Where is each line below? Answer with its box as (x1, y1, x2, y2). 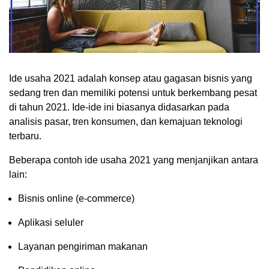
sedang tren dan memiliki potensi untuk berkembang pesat (9, 87, 257, 98)
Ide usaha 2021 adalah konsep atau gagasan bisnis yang (9, 73, 252, 83)
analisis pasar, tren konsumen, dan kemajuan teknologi (9, 116, 243, 127)
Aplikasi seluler (18, 217, 83, 228)
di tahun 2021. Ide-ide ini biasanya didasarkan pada (9, 101, 229, 112)
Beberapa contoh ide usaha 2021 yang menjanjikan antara (9, 154, 258, 165)
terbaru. (9, 130, 41, 141)
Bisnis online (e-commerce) (18, 193, 134, 204)
